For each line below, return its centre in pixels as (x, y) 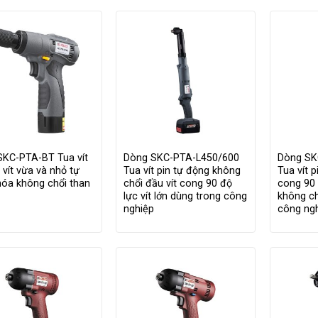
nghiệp (139, 209)
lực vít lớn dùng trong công (186, 196)
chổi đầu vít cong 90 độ (178, 183)
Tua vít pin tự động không (182, 170)
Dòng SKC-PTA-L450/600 (182, 158)
